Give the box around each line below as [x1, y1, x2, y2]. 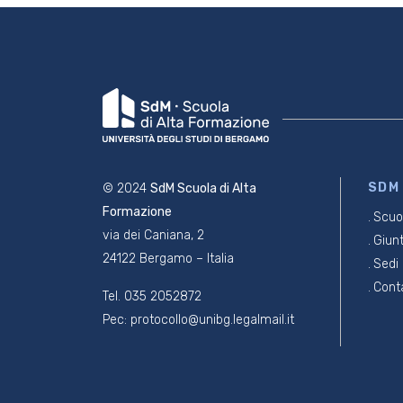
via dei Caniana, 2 [103, 227, 204, 243]
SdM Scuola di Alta [150, 180, 256, 196]
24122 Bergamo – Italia [103, 250, 234, 266]
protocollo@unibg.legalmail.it [130, 311, 294, 327]
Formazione [103, 203, 172, 219]
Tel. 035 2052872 [103, 288, 201, 304]
